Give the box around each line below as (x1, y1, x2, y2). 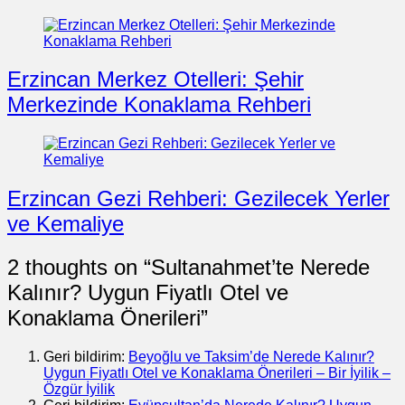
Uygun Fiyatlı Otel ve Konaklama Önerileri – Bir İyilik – (43, 365, 391, 381)
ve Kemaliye (7, 212, 124, 237)
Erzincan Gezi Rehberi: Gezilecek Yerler (7, 186, 390, 212)
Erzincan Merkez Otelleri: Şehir (7, 67, 304, 92)
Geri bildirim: (43, 349, 128, 365)
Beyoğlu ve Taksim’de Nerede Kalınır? (128, 349, 374, 365)
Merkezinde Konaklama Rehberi (7, 92, 311, 118)
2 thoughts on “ (7, 255, 151, 280)
